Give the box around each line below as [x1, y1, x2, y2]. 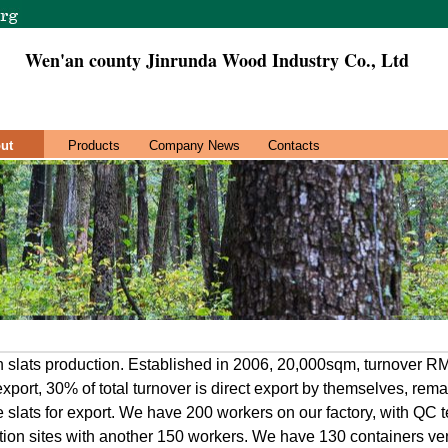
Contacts [268, 138, 320, 153]
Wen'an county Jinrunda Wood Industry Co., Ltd [25, 47, 409, 73]
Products [68, 138, 120, 153]
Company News [148, 138, 240, 153]
